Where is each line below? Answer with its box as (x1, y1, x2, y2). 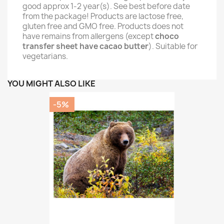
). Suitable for (148, 40, 197, 51)
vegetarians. (22, 50, 68, 61)
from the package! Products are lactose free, (22, 10, 183, 21)
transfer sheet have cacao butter (22, 40, 148, 51)
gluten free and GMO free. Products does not (22, 20, 183, 31)
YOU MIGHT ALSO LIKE (7, 77, 95, 89)
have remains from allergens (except (22, 30, 155, 41)
